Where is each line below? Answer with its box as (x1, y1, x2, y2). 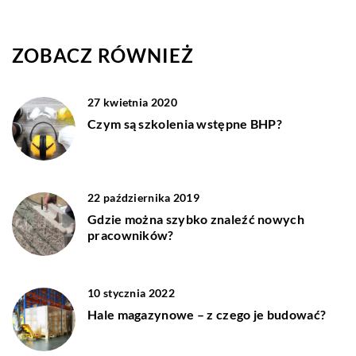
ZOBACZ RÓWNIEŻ (12, 43, 194, 67)
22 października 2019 (87, 190, 199, 204)
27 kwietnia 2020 (87, 95, 177, 109)
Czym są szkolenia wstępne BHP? (87, 115, 282, 131)
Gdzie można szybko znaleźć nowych (87, 211, 304, 226)
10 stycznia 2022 (87, 285, 175, 300)
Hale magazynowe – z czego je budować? (87, 306, 327, 322)
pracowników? (87, 226, 174, 242)
